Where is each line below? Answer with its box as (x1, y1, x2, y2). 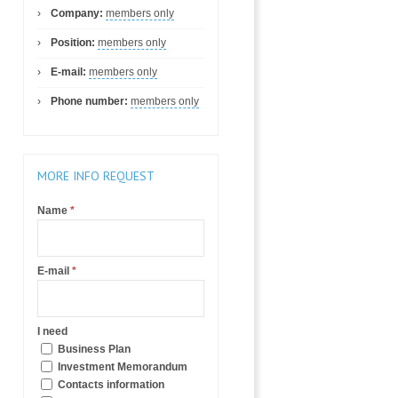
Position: (51, 36, 95, 49)
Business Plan (55, 343, 131, 355)
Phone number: (51, 95, 128, 107)
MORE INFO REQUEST (37, 168, 155, 184)
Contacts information (55, 378, 164, 391)
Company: (51, 7, 103, 20)
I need (37, 325, 68, 338)
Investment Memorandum (55, 361, 187, 373)
